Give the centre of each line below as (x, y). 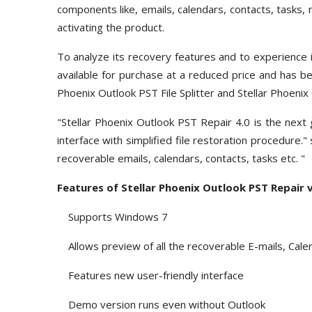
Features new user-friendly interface (150, 275)
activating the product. (110, 27)
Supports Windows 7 (114, 216)
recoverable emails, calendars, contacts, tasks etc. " (181, 158)
